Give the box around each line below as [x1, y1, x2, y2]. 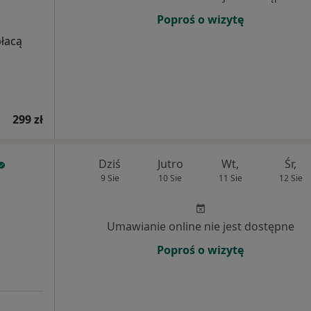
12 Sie [278, 172, 303, 184]
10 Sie [158, 172, 183, 184]
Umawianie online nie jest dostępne [106, 219, 294, 234]
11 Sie [218, 172, 242, 184]
